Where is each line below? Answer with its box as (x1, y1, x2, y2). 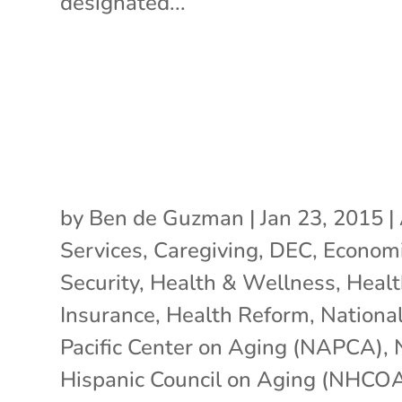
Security (60, 267, 140, 297)
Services (60, 235, 144, 265)
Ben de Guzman (89, 203, 245, 232)
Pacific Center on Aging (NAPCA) (60, 332, 384, 362)
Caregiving (153, 235, 259, 265)
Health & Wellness (150, 267, 336, 297)
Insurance (60, 300, 156, 329)
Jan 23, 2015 (260, 203, 384, 232)
